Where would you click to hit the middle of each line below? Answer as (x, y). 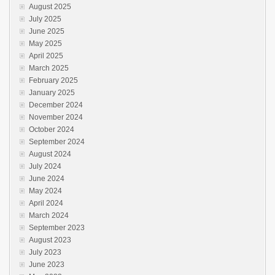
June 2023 (47, 265)
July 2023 (45, 252)
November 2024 (56, 117)
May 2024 (45, 191)
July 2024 (45, 166)
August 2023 (50, 240)
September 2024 (57, 142)
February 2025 (53, 80)
